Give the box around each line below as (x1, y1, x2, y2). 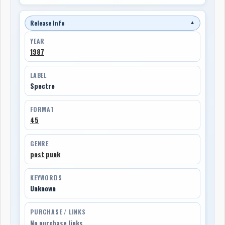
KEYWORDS (30, 173, 62, 182)
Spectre (30, 80, 55, 91)
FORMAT (30, 104, 54, 114)
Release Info (30, 18, 64, 27)
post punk (30, 149, 60, 159)
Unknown (30, 183, 56, 193)
